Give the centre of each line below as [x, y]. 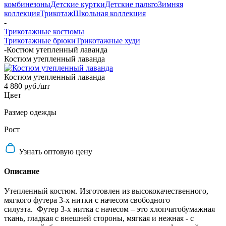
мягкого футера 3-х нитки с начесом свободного [87, 200]
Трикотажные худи [108, 40]
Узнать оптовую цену [55, 151]
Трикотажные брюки [40, 40]
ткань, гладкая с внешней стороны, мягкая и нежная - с [99, 218]
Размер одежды [30, 112]
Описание [22, 172]
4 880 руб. [21, 86]
